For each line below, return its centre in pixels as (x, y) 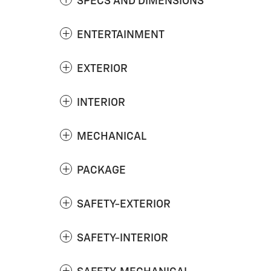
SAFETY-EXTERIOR (124, 205)
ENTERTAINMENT (121, 35)
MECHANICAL (112, 137)
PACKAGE (101, 171)
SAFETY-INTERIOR (122, 239)
